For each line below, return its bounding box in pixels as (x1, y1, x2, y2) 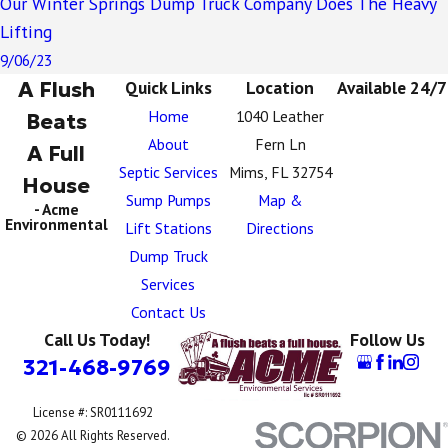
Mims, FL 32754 (228, 162, 332, 183)
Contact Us (130, 302, 206, 323)
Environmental (4, 214, 108, 235)
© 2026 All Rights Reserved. (16, 427, 170, 445)
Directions (246, 218, 314, 239)
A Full (27, 140, 85, 168)
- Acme (33, 199, 79, 220)
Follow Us (350, 328, 426, 352)
